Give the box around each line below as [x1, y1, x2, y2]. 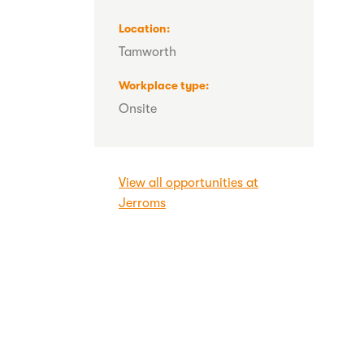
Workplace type [119, 78, 206, 92]
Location [119, 21, 167, 35]
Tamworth [119, 45, 176, 60]
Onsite [119, 102, 157, 117]
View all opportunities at [119, 175, 258, 190]
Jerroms [119, 195, 166, 210]
